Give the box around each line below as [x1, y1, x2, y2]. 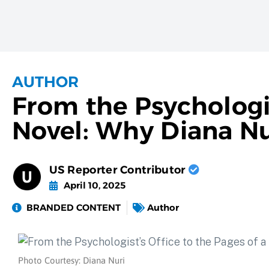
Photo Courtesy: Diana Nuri [18, 255, 125, 266]
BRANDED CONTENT [26, 202, 121, 213]
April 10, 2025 [63, 180, 125, 191]
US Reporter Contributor [49, 163, 189, 177]
